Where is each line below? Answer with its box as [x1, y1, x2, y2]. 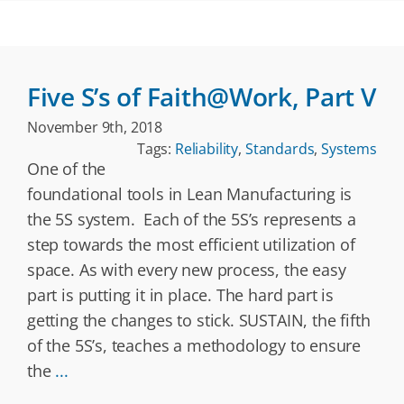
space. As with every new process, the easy [27, 259, 346, 280]
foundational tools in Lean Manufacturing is [27, 183, 353, 205]
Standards [244, 139, 315, 159]
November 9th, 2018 [27, 117, 163, 137]
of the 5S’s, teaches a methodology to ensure [27, 335, 362, 356]
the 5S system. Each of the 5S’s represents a [27, 208, 356, 230]
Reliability [174, 139, 239, 159]
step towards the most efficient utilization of [27, 234, 355, 255]
